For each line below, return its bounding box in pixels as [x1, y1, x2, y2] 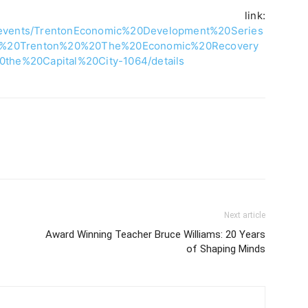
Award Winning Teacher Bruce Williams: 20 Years [45, 228, 265, 241]
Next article [224, 210, 265, 220]
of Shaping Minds [186, 243, 265, 255]
